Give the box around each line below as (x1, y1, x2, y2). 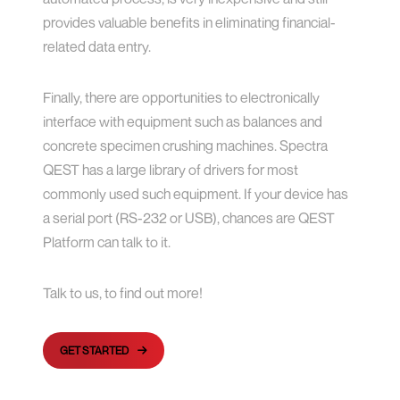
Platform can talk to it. (43, 233, 171, 252)
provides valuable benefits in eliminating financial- (43, 13, 337, 32)
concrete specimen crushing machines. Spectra (43, 137, 329, 155)
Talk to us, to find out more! (43, 284, 204, 303)
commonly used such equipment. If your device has (43, 185, 349, 204)
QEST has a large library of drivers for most (43, 161, 299, 179)
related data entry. (43, 37, 152, 56)
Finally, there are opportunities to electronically (43, 88, 321, 107)
